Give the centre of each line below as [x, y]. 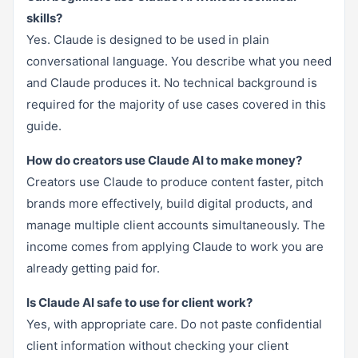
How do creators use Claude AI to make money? [164, 160]
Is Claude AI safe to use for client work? [139, 302]
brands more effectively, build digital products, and [169, 203]
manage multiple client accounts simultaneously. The [176, 225]
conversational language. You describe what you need [179, 61]
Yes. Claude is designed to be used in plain [148, 39]
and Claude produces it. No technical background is [172, 82]
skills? [44, 18]
